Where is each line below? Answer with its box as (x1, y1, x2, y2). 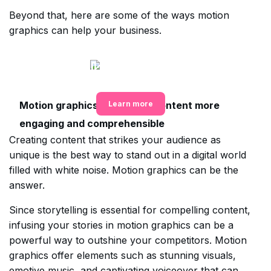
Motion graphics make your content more (19, 99, 220, 111)
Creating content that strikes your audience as (9, 134, 221, 146)
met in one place (87, 73, 175, 86)
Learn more (108, 99, 153, 109)
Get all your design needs (62, 59, 199, 73)
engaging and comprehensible (19, 117, 165, 129)
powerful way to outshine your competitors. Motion (9, 234, 247, 246)
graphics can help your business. (9, 24, 162, 36)
